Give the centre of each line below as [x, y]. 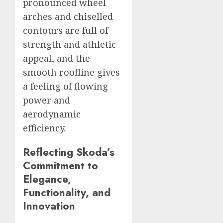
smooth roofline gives [71, 72]
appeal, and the [56, 58]
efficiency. [44, 128]
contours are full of [65, 30]
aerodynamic [52, 114]
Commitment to [60, 166]
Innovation [49, 206]
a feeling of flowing [65, 86]
